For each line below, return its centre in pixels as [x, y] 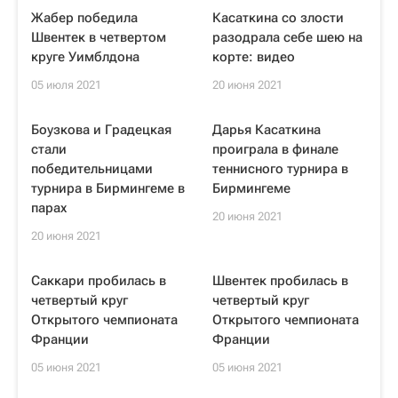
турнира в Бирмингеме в [108, 188]
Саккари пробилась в [99, 281]
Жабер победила [84, 18]
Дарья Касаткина [267, 130]
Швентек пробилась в [280, 281]
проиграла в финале [275, 149]
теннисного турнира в [280, 169]
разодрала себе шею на [287, 37]
